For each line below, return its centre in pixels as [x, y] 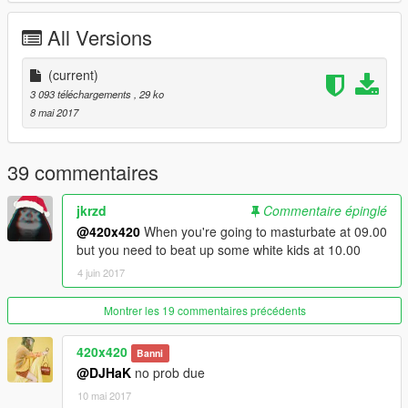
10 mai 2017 [104, 396]
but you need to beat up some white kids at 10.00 [219, 250]
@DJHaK [104, 373]
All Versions [100, 37]
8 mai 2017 [54, 112]
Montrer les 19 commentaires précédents [204, 311]
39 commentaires [83, 172]
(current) [73, 75]
